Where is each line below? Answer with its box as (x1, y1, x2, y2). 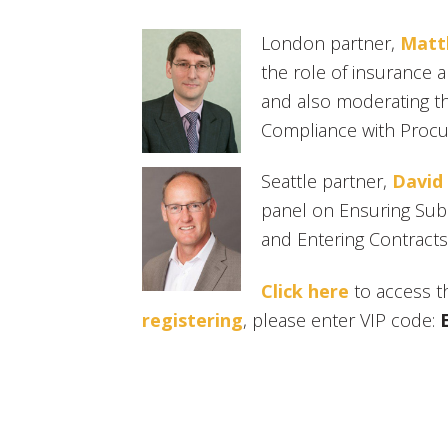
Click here (261, 278, 349, 303)
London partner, (261, 30, 400, 55)
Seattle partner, (261, 169, 392, 194)
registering (142, 307, 243, 332)
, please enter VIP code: (243, 307, 440, 332)
